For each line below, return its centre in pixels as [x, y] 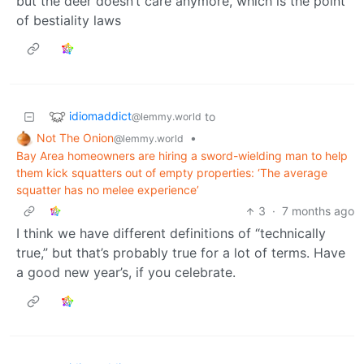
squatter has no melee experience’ [108, 190]
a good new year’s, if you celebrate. [126, 273]
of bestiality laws [69, 20]
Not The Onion [75, 137]
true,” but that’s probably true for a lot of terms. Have [181, 253]
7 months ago [318, 211]
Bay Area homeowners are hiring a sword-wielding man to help [182, 156]
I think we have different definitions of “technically [171, 234]
